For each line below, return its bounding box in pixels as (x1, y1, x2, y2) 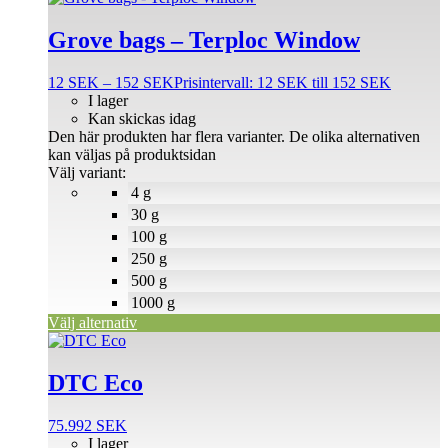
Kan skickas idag (88, 110, 196, 128)
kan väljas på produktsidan (48, 146, 216, 164)
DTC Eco (48, 369, 143, 396)
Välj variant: (48, 164, 126, 182)
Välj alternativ (48, 314, 137, 332)
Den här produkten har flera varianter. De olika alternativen (48, 128, 420, 146)
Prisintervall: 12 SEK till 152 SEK (174, 74, 391, 92)
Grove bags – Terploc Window (48, 27, 360, 54)
